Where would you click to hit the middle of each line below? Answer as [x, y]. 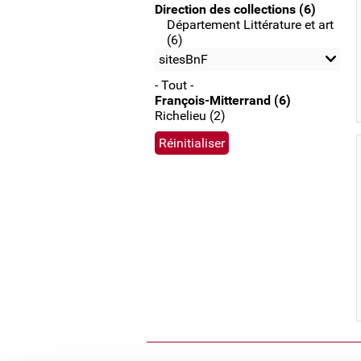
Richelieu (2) [190, 116]
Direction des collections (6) [235, 9]
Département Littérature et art [250, 25]
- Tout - [174, 85]
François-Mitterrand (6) [223, 100]
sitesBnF [183, 59]
